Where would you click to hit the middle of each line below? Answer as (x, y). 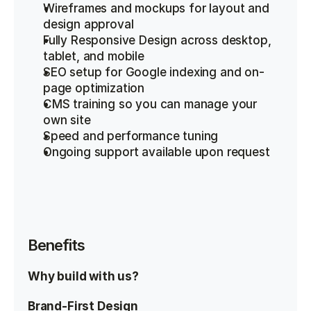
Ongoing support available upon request (157, 152)
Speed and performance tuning (131, 136)
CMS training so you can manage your (150, 104)
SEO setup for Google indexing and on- (154, 72)
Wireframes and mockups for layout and (156, 8)
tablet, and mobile (94, 56)
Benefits (56, 245)
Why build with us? (83, 276)
